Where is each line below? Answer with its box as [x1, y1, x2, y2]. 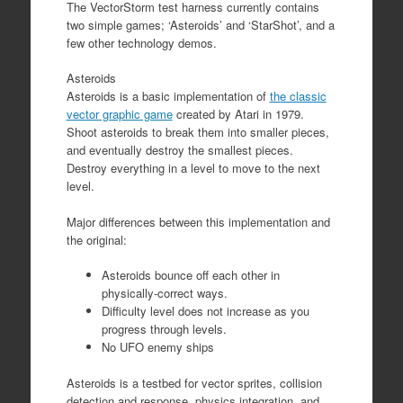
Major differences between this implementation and [66, 212, 330, 230]
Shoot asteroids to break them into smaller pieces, [66, 123, 329, 140]
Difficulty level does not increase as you [101, 302, 309, 319]
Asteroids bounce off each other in [101, 266, 280, 283]
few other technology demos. [66, 33, 217, 51]
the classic [269, 87, 327, 104]
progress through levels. [101, 320, 227, 337]
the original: [66, 230, 127, 248]
